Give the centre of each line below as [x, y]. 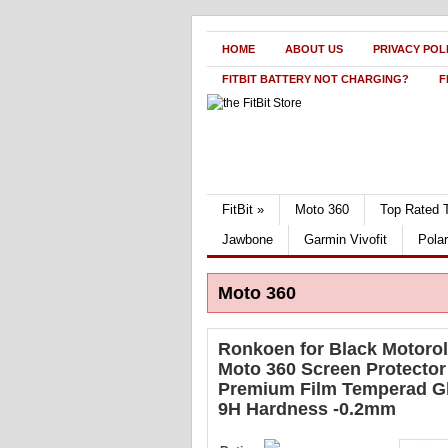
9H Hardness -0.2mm [307, 409]
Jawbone [247, 239]
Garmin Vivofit [345, 239]
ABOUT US [314, 49]
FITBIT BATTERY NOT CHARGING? [315, 79]
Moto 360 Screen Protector [332, 369]
